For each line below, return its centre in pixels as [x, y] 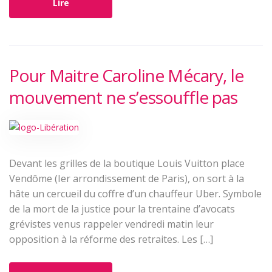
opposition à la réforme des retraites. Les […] [111, 239]
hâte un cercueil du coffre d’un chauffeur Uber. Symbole [135, 194]
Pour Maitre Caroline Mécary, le [126, 75]
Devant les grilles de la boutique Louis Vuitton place [127, 163]
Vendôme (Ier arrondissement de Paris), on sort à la [127, 178]
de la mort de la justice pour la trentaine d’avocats [122, 209]
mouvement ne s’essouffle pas [124, 97]
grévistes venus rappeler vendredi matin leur [111, 224]
